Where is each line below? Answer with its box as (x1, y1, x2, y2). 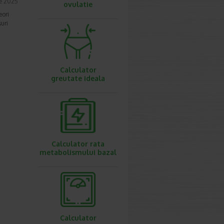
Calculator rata (51, 139, 104, 148)
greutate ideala (51, 74, 105, 82)
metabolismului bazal (39, 148, 116, 156)
